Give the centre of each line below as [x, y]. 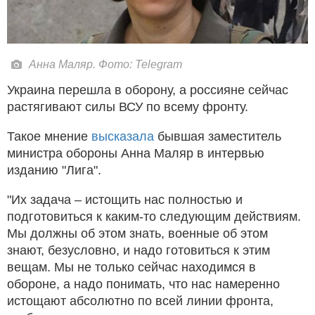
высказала [123, 136]
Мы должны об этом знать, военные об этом [137, 233]
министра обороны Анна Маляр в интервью [136, 153]
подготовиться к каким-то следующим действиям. [154, 216]
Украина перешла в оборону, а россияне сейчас [148, 90]
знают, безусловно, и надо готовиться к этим [139, 250]
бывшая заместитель [218, 136]
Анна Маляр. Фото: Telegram [105, 64]
